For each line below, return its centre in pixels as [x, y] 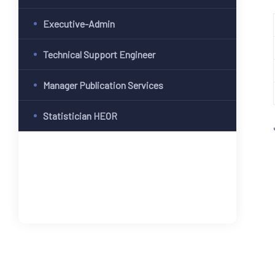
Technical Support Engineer [99, 55]
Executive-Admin [79, 24]
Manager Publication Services [103, 85]
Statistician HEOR [80, 116]
